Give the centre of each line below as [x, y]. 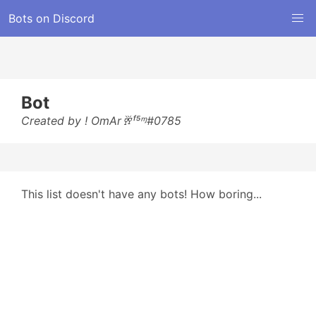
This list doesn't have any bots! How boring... [141, 194]
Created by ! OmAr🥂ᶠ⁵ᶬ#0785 [101, 121]
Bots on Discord [51, 18]
